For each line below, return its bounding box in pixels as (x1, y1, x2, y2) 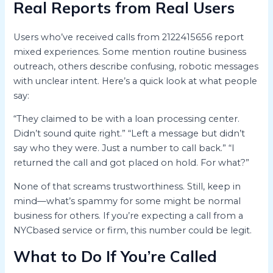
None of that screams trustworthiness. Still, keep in (13, 180, 241, 192)
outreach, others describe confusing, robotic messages (13, 60, 259, 72)
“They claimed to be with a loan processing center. (13, 113, 240, 125)
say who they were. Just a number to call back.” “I (13, 143, 235, 154)
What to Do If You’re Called (13, 246, 218, 266)
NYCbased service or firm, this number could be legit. (13, 224, 252, 236)
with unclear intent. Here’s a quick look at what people (13, 75, 258, 87)
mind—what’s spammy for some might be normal (13, 195, 241, 207)
